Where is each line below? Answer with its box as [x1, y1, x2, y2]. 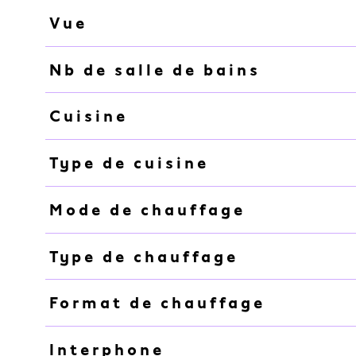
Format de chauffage [48, 293, 265, 313]
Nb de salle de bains [48, 60, 261, 79]
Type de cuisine [48, 153, 209, 173]
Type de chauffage [48, 246, 238, 266]
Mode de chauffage [48, 199, 246, 219]
